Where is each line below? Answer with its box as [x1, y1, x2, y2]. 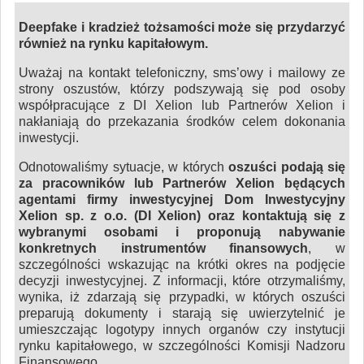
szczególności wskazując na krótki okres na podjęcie [19, 257, 345, 271]
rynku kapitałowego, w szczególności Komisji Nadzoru [19, 338, 345, 353]
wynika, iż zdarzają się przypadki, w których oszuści [19, 289, 345, 304]
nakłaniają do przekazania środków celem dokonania [19, 114, 345, 128]
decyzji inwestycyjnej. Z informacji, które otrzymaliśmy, [19, 273, 345, 288]
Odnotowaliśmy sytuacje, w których [19, 159, 228, 174]
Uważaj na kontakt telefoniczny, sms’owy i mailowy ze [19, 65, 345, 80]
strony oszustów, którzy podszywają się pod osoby [19, 81, 345, 96]
